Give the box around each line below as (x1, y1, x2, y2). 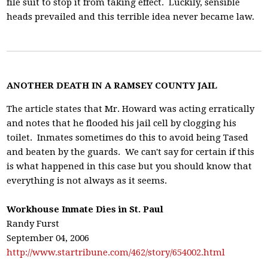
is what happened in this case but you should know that (7, 161, 252, 172)
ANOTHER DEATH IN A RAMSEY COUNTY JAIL (7, 80, 218, 91)
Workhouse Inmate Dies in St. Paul (7, 204, 164, 215)
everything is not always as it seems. (7, 175, 167, 186)
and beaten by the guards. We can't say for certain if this (7, 147, 255, 157)
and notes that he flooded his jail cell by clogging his (7, 118, 237, 129)
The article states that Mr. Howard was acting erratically (7, 103, 255, 114)
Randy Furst (7, 218, 60, 229)
